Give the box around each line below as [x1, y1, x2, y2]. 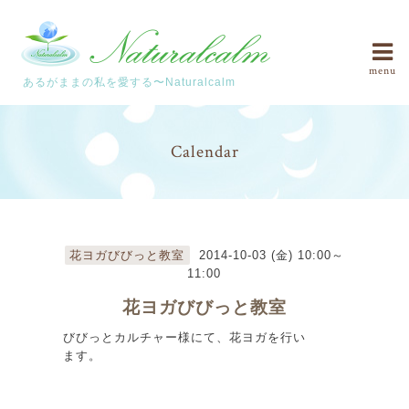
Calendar [170, 140, 239, 163]
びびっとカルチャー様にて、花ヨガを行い [63, 330, 307, 345]
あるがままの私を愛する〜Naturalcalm [22, 75, 236, 89]
